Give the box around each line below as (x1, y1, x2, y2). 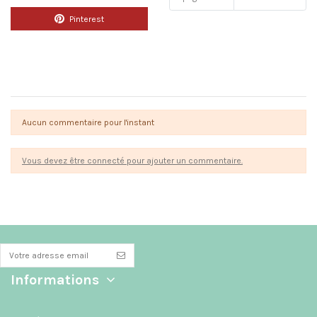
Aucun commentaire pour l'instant (22, 117, 154, 128)
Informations (11, 272, 99, 289)
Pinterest (67, 14, 104, 25)
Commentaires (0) (11, 80, 96, 92)
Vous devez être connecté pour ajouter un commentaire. (22, 156, 243, 166)
